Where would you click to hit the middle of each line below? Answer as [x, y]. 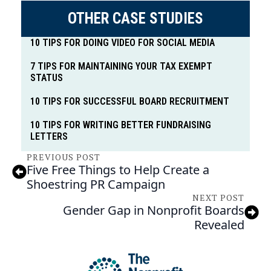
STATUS [47, 78]
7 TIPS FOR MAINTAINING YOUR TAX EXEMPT [121, 67]
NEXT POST [218, 198]
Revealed [219, 225]
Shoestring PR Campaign [96, 184]
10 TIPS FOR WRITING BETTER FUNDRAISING [121, 125]
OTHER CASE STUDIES [135, 19]
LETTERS [49, 137]
